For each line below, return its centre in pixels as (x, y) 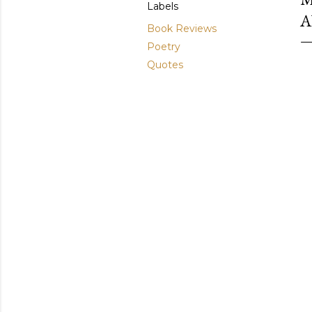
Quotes (165, 65)
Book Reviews (182, 29)
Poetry (164, 47)
